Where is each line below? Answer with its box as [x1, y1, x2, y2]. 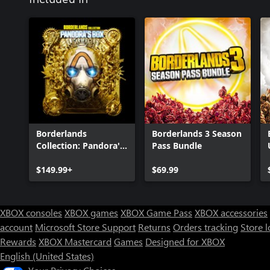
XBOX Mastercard [39, 234, 111, 248]
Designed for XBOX [145, 234, 225, 248]
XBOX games [64, 206, 118, 219]
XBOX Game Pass [121, 206, 192, 219]
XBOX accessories [195, 206, 268, 219]
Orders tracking [173, 220, 238, 233]
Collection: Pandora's [36, 139, 124, 151]
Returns [138, 220, 171, 233]
